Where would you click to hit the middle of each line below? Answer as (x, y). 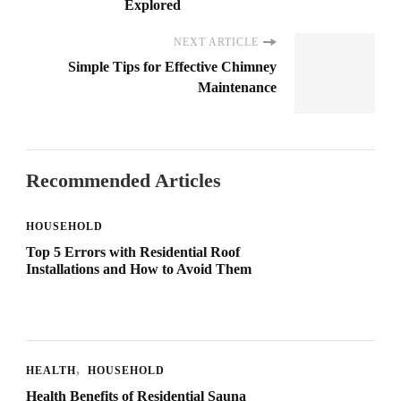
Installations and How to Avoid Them (139, 269)
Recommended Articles (124, 181)
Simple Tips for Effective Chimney (172, 67)
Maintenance (237, 88)
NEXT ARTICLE (216, 43)
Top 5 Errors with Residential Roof (133, 252)
